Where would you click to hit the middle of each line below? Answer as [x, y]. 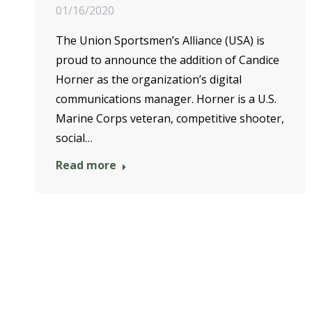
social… [74, 138]
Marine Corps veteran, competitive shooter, [170, 119]
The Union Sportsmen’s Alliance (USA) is [160, 41]
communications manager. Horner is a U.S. [166, 99]
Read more [86, 165]
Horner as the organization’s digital [149, 80]
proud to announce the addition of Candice [167, 60]
